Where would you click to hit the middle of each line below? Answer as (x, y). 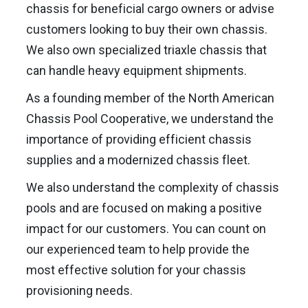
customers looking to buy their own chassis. (146, 29)
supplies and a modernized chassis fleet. (138, 160)
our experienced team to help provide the (137, 249)
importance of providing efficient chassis (139, 139)
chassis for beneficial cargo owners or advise (150, 9)
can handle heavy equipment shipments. (136, 70)
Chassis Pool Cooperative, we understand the (150, 119)
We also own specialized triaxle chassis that (146, 50)
